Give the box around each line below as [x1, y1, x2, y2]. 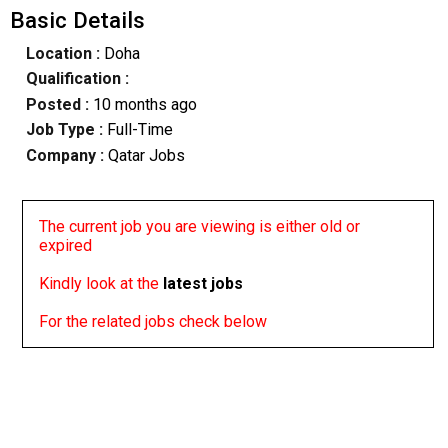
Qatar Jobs [103, 145, 185, 165]
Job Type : [25, 120, 107, 140]
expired [39, 235, 93, 255]
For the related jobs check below [39, 311, 268, 331]
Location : [25, 44, 100, 64]
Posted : [25, 94, 93, 114]
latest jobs [163, 273, 244, 293]
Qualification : [25, 69, 129, 89]
